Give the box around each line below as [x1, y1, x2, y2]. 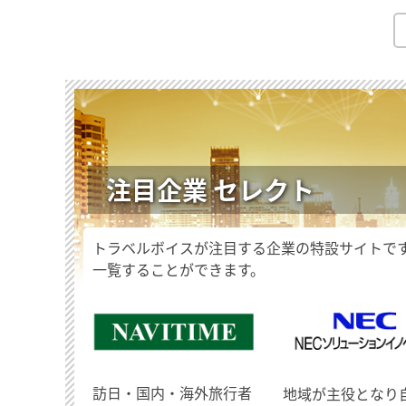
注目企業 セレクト [106, 171, 314, 209]
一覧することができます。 [92, 258, 265, 281]
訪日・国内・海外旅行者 [92, 382, 252, 404]
